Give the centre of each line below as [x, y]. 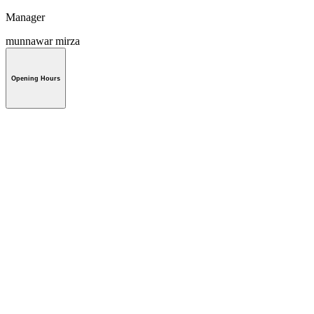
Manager [25, 17]
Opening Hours [36, 78]
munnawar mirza [43, 41]
